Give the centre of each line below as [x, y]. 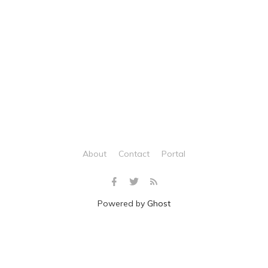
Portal [173, 154]
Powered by [122, 203]
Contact [134, 154]
